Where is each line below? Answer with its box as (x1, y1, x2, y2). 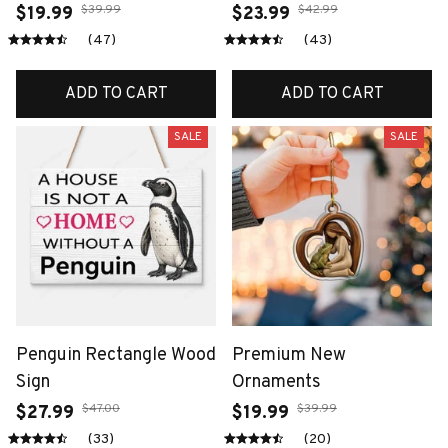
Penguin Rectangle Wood (16, 343, 216, 367)
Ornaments (232, 370, 321, 394)
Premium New (232, 343, 346, 367)
